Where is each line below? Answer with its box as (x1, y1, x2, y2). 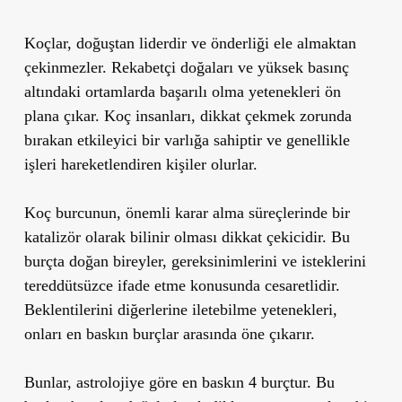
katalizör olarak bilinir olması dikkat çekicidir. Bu (23, 227, 350, 246)
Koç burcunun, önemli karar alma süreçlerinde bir (23, 203, 350, 222)
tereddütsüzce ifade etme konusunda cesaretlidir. (23, 275, 340, 294)
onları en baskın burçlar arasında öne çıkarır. (23, 324, 315, 343)
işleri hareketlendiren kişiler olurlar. (23, 154, 258, 173)
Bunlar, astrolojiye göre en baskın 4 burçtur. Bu (23, 372, 335, 391)
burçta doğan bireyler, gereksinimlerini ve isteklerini (23, 251, 366, 270)
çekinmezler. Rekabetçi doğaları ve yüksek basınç (23, 57, 349, 76)
